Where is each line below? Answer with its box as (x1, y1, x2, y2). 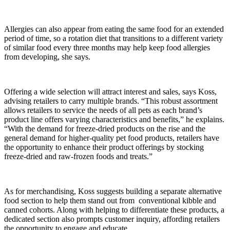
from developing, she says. (4, 52, 90, 61)
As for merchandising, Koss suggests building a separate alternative (4, 186, 222, 196)
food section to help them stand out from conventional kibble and (4, 196, 216, 205)
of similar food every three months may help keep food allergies (4, 43, 210, 52)
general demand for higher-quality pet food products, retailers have (4, 133, 219, 142)
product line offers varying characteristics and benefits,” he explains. (4, 114, 224, 124)
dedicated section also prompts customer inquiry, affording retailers (4, 214, 220, 223)
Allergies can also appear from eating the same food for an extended (4, 24, 224, 33)
